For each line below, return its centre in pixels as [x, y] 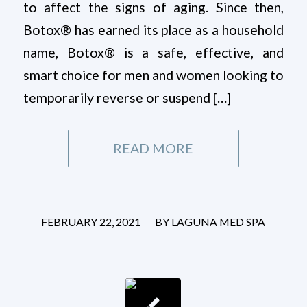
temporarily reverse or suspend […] [127, 97]
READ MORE [153, 148]
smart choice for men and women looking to [153, 75]
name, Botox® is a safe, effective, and [153, 52]
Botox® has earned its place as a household [153, 29]
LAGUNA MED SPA [219, 221]
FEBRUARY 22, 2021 [91, 221]
